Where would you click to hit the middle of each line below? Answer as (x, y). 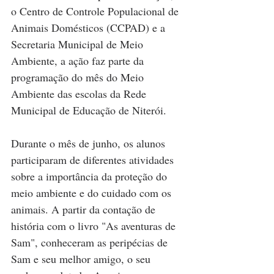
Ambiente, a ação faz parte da (79, 61)
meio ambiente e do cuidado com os (93, 193)
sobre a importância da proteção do (91, 176)
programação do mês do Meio (79, 77)
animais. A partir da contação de (85, 209)
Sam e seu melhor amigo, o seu (82, 259)
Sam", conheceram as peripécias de (91, 243)
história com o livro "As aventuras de (95, 226)
